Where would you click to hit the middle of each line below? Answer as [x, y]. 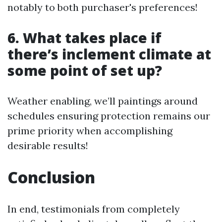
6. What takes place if [84, 38]
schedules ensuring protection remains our [109, 116]
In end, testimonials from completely [94, 209]
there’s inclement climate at [109, 54]
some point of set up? [85, 71]
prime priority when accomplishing [90, 131]
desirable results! [48, 146]
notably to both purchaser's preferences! [103, 7]
